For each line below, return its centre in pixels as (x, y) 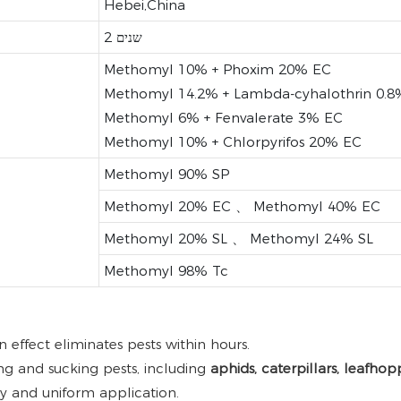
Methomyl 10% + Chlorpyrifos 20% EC (232, 141)
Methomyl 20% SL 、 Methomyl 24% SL (238, 238)
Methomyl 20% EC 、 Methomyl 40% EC (242, 206)
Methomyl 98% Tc (166, 270)
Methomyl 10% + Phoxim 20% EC (217, 69)
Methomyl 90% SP (166, 174)
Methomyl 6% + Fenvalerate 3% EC (223, 117)
